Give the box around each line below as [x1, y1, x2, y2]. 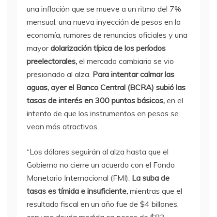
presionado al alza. [27, 69, 91, 79]
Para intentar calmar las [91, 69, 174, 79]
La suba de [130, 173, 170, 183]
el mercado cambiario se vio [77, 56, 174, 66]
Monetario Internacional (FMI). [27, 173, 130, 183]
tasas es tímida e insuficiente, [27, 186, 130, 196]
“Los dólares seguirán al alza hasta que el [27, 147, 169, 156]
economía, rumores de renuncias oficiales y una [27, 30, 187, 40]
